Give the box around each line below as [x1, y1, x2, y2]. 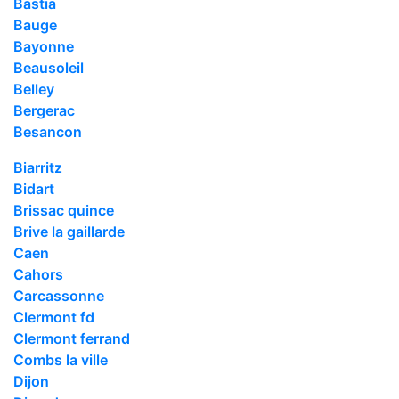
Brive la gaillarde [13, 222, 125, 240]
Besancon [13, 122, 82, 141]
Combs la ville [13, 350, 108, 369]
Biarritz [13, 158, 62, 176]
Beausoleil [13, 58, 84, 77]
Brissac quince [13, 200, 114, 219]
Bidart [13, 179, 54, 198]
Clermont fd [13, 307, 94, 326]
